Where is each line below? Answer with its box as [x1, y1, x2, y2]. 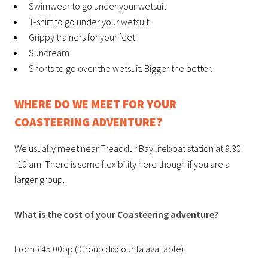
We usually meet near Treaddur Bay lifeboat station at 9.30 [14, 142, 241, 154]
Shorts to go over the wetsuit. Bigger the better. [29, 62, 212, 74]
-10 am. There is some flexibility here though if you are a [14, 157, 230, 170]
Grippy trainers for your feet [29, 31, 135, 43]
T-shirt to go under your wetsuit [29, 15, 149, 28]
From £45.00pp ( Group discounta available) [14, 242, 184, 255]
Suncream [29, 46, 69, 59]
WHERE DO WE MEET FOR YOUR [14, 96, 176, 111]
